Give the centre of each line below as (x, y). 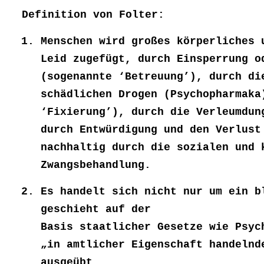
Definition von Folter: (93, 15)
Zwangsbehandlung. (96, 165)
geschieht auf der (96, 209)
